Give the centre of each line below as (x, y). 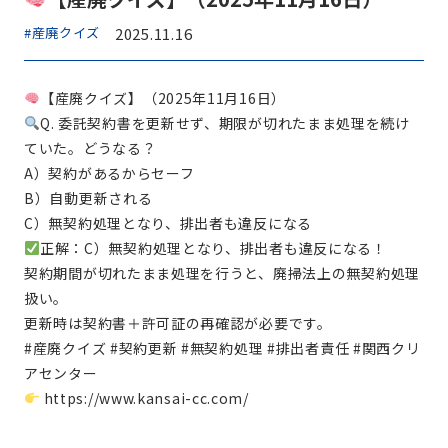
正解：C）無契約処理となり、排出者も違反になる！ (213, 248)
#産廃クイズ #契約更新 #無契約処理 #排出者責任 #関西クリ (222, 348)
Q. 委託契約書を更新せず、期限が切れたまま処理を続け (224, 123)
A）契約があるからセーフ (109, 173)
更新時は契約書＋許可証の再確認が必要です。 (178, 323)
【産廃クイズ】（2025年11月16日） (162, 98)
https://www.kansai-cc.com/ (144, 398)
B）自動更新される (88, 198)
